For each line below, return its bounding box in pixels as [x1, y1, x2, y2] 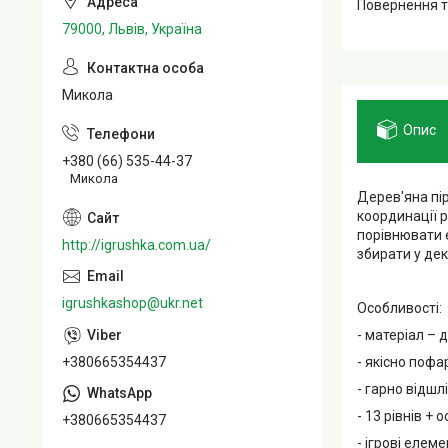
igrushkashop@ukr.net [62, 294, 203, 311]
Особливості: [357, 299, 442, 316]
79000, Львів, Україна [62, 21, 202, 37]
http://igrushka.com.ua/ [62, 236, 211, 253]
